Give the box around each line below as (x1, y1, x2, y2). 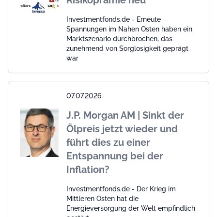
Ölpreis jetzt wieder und (66, 123, 178, 135)
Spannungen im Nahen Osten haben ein (66, 25, 192, 33)
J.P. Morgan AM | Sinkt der (66, 109, 184, 122)
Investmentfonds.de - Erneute (66, 15, 161, 24)
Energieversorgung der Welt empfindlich (66, 204, 195, 213)
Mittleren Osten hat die (66, 195, 139, 203)
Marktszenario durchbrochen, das (66, 35, 172, 43)
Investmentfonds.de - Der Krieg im (66, 185, 176, 193)
